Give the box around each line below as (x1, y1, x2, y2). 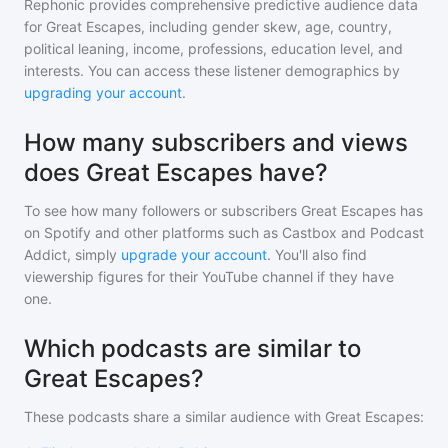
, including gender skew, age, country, (141, 18, 392, 35)
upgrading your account (24, 84, 182, 101)
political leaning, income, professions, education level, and (24, 40, 403, 57)
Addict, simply (24, 246, 117, 263)
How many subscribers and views (24, 128, 408, 157)
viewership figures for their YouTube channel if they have (24, 268, 394, 285)
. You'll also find (267, 246, 367, 263)
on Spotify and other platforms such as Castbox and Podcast (24, 224, 424, 241)
